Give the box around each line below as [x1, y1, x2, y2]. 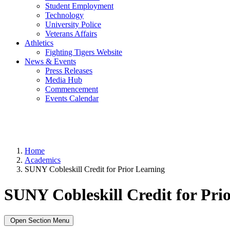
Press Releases [45, 66, 92, 75]
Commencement [45, 85, 98, 94]
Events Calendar [45, 94, 99, 103]
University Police [45, 20, 101, 29]
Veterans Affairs [45, 29, 97, 39]
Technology [45, 11, 84, 20]
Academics [25, 156, 61, 165]
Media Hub [45, 75, 82, 85]
